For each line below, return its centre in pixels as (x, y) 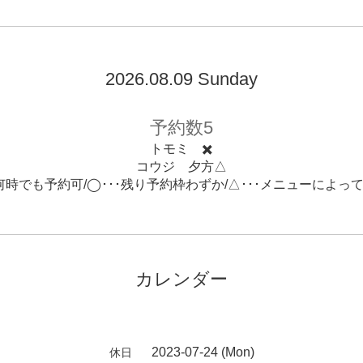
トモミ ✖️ (181, 149)
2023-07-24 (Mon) (203, 352)
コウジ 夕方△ (181, 167)
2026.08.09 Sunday (181, 79)
